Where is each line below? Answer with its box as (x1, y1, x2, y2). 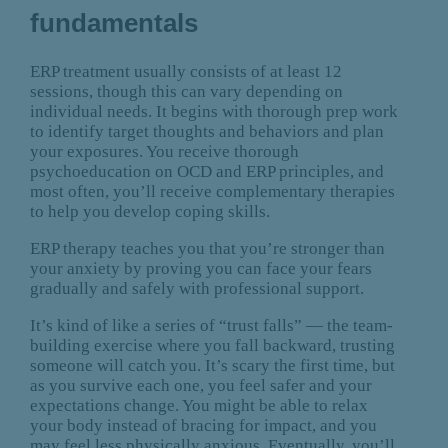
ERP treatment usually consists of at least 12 (29, 62, 342, 82)
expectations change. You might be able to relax (29, 396, 368, 416)
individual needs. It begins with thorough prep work (29, 102, 398, 122)
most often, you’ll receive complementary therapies (29, 182, 395, 202)
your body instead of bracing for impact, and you (29, 416, 377, 436)
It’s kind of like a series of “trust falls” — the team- (29, 316, 393, 336)
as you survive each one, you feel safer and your (29, 376, 372, 396)
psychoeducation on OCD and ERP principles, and (29, 162, 384, 182)
